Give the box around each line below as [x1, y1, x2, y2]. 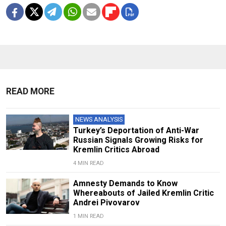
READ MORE [6, 86, 54, 96]
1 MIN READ [73, 212, 104, 219]
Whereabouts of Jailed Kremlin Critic [73, 188, 214, 198]
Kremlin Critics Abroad [73, 144, 159, 154]
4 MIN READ [73, 159, 104, 166]
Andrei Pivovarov [73, 197, 140, 207]
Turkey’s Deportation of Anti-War [73, 125, 199, 135]
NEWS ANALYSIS [75, 115, 123, 123]
